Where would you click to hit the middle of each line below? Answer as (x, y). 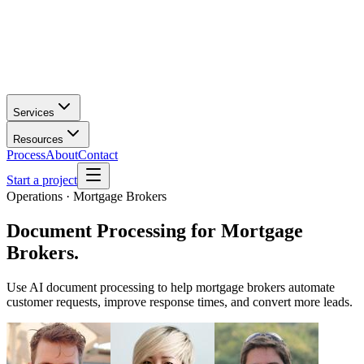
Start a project (42, 180)
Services (34, 113)
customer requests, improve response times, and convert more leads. (180, 301)
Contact (98, 155)
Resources (38, 139)
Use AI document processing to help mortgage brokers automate (171, 287)
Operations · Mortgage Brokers (87, 196)
